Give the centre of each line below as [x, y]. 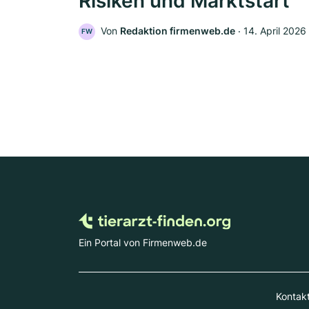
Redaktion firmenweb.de [178, 31]
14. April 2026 [275, 31]
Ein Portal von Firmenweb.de [143, 243]
